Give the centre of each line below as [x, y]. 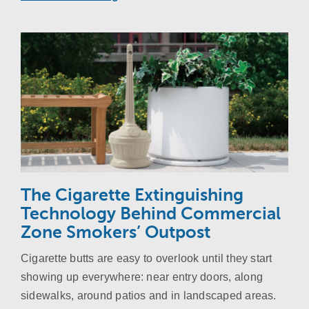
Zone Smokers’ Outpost [115, 233]
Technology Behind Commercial [150, 214]
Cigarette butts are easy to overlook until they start [146, 259]
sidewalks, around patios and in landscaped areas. [148, 296]
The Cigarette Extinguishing [132, 196]
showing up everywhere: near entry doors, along [142, 277]
